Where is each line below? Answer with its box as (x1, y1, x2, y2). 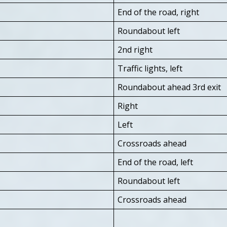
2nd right (118, 44, 153, 55)
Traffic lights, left (118, 62, 182, 74)
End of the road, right (118, 6, 199, 18)
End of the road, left (118, 156, 193, 168)
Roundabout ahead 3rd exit (118, 81, 221, 93)
